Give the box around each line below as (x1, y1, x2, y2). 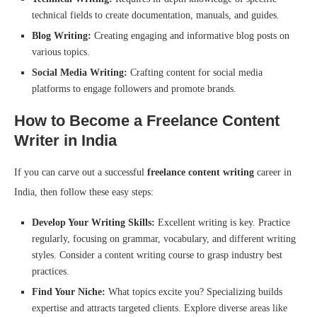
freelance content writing (147, 167, 254, 178)
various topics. (32, 47, 90, 58)
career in (254, 167, 292, 178)
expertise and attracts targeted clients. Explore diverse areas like (32, 303, 287, 314)
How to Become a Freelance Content (14, 112, 279, 130)
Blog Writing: (32, 30, 91, 42)
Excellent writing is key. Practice (155, 217, 290, 229)
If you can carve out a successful (14, 167, 147, 178)
